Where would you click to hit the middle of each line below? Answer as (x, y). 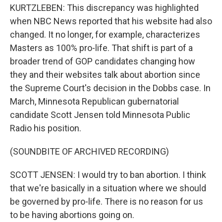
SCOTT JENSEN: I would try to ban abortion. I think (108, 175)
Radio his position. (46, 128)
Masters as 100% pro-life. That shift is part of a (101, 48)
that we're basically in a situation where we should (108, 188)
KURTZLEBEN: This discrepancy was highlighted (104, 8)
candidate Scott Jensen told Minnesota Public (100, 115)
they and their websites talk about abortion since (105, 75)
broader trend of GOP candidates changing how (103, 61)
